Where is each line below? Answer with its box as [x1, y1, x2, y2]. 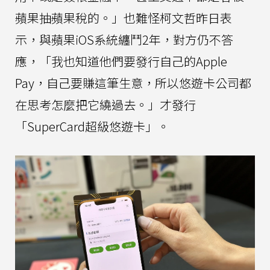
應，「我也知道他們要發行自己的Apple [15, 52, 227, 71]
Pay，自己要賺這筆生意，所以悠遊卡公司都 [15, 74, 251, 92]
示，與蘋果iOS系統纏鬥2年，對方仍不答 [15, 31, 233, 49]
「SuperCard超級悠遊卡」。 [15, 118, 169, 136]
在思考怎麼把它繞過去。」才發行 [15, 96, 196, 114]
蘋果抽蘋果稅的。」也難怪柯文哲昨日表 [15, 9, 232, 27]
